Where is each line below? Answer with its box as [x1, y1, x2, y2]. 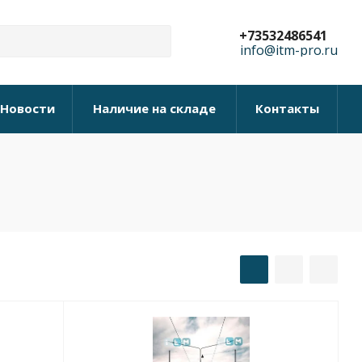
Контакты [255, 100, 319, 116]
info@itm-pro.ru [240, 41, 338, 59]
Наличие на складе [93, 100, 216, 116]
